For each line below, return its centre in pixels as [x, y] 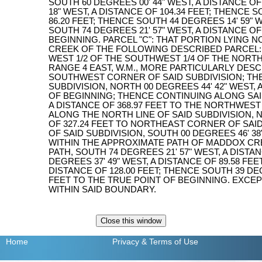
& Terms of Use [170, 242]
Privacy [125, 242]
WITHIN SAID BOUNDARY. [103, 190]
